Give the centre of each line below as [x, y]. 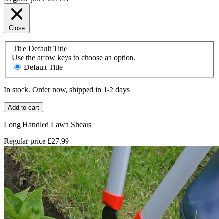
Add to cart [23, 108]
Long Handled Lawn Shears [48, 125]
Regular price [25, 141]
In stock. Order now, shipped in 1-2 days [67, 90]
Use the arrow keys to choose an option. [74, 58]
